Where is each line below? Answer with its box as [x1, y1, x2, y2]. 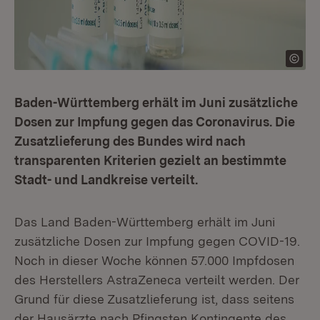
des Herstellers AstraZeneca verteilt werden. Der [14, 272, 299, 287]
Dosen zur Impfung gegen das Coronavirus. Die [14, 114, 295, 129]
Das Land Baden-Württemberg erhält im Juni [14, 214, 275, 229]
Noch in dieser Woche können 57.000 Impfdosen [14, 253, 294, 268]
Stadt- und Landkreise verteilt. [14, 172, 198, 187]
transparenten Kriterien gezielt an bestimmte [14, 153, 286, 168]
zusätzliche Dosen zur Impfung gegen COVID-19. [14, 234, 300, 249]
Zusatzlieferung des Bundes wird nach [14, 134, 246, 149]
